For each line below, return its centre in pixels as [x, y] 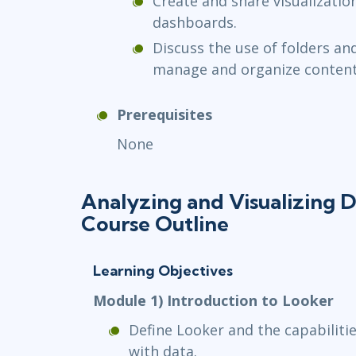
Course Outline [155, 224]
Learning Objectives [163, 271]
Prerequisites [164, 115]
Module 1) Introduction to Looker [213, 301]
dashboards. [195, 23]
